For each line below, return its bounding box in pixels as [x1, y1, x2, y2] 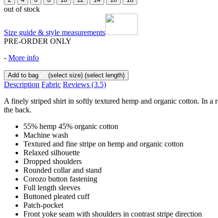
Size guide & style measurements [4, 28, 105, 36]
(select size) [46, 71, 83, 79]
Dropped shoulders [23, 157, 82, 165]
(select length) [83, 71, 125, 79]
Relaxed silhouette [23, 148, 80, 157]
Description [4, 80, 39, 89]
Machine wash [23, 130, 68, 139]
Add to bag [8, 71, 38, 79]
